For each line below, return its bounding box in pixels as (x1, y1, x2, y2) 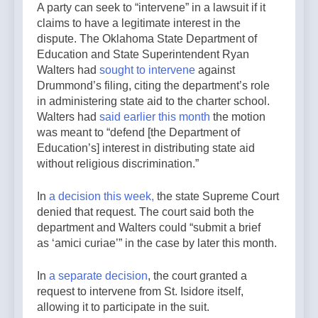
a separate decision (49, 269, 148, 282)
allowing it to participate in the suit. (37, 300, 212, 313)
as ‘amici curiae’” (37, 236, 122, 249)
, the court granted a (148, 269, 247, 282)
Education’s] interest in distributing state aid (37, 141, 255, 154)
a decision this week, (49, 190, 154, 202)
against (195, 63, 235, 76)
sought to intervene (99, 63, 195, 76)
